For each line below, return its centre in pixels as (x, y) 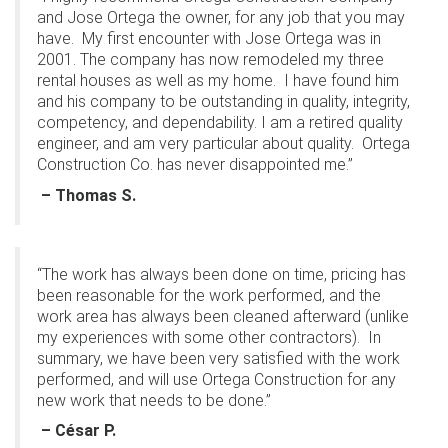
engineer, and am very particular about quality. (195, 143)
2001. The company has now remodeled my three (210, 59)
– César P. (78, 430)
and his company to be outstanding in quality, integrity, (223, 101)
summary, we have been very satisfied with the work (218, 358)
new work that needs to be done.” (154, 400)
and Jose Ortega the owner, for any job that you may (221, 17)
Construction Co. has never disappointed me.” (195, 164)
